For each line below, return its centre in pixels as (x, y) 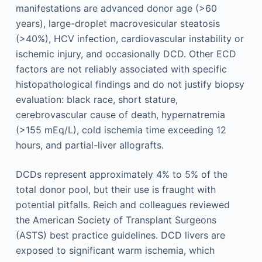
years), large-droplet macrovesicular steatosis (118, 23)
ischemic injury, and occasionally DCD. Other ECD (126, 54)
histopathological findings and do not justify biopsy (130, 84)
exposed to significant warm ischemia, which (115, 250)
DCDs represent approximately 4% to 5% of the (121, 174)
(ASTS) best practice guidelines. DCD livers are (120, 235)
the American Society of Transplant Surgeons (116, 220)
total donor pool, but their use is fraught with (116, 189)
